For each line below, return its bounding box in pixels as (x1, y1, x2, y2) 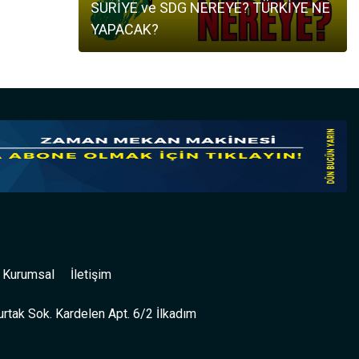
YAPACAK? (91, 20, 159, 38)
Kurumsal (2, 267, 54, 283)
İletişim (71, 267, 111, 283)
